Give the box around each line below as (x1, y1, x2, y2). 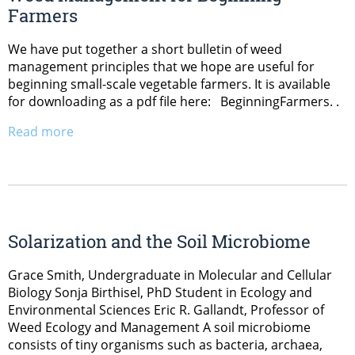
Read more (8, 122, 74, 140)
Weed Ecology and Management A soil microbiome (8, 319, 311, 337)
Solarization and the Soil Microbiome (8, 230, 311, 254)
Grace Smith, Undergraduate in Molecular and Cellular (8, 266, 332, 284)
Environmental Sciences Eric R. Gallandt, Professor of (8, 301, 324, 319)
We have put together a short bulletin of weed (8, 40, 282, 58)
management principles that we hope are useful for (8, 57, 315, 75)
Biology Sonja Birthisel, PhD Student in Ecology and (8, 284, 312, 302)
